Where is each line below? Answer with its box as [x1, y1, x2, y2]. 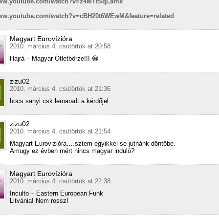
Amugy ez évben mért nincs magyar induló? [10, 147, 134, 155]
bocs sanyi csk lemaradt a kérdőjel [10, 97, 109, 105]
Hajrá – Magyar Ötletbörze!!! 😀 [10, 55, 99, 63]
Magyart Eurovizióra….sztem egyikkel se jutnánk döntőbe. [10, 140, 175, 148]
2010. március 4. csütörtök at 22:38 [10, 177, 110, 185]
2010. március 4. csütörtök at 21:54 [10, 128, 110, 135]
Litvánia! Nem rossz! [10, 197, 68, 205]
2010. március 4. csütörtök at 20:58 [10, 43, 110, 50]
